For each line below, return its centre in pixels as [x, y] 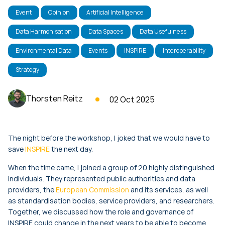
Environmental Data [44, 50]
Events [98, 50]
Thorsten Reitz [54, 98]
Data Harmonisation [44, 31]
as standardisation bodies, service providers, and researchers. [111, 200]
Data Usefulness [163, 31]
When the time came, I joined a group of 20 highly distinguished [111, 167]
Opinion [59, 12]
